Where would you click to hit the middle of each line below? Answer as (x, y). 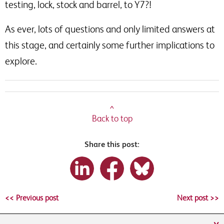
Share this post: (112, 144)
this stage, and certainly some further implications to (110, 45)
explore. (21, 61)
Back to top (112, 118)
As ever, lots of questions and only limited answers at (110, 29)
